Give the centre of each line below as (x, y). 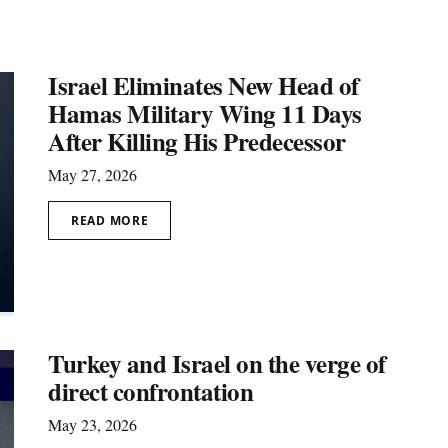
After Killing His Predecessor (197, 141)
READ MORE (110, 220)
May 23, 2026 (92, 424)
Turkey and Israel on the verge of (217, 363)
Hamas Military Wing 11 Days (205, 113)
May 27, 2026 (92, 174)
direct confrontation (150, 391)
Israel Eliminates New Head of (203, 85)
